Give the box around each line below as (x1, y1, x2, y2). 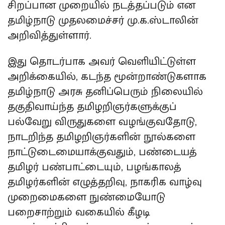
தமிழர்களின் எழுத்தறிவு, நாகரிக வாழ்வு (8, 173, 202, 191)
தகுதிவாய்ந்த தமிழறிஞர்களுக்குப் (8, 97, 176, 116)
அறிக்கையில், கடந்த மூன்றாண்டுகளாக (8, 67, 206, 85)
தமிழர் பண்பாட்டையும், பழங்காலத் (8, 158, 181, 176)
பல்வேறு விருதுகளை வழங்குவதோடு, (8, 113, 197, 131)
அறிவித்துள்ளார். (8, 26, 91, 44)
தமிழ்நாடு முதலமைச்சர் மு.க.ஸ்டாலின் (8, 11, 198, 29)
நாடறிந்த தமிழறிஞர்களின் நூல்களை (8, 128, 195, 146)
